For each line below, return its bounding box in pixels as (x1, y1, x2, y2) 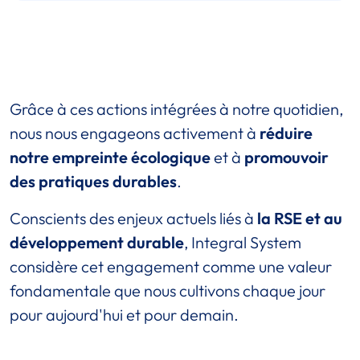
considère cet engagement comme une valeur (10, 256, 332, 277)
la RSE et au (257, 208, 342, 229)
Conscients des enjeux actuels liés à (10, 208, 257, 229)
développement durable (10, 232, 184, 253)
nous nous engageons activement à (10, 123, 260, 144)
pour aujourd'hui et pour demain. (10, 305, 239, 325)
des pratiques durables (10, 171, 177, 192)
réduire (260, 123, 313, 144)
